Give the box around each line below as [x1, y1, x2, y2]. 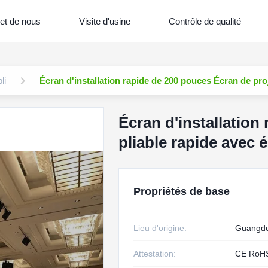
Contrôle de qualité [169, 16, 241, 26]
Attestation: [133, 249, 176, 258]
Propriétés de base [133, 185, 230, 197]
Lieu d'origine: [133, 223, 187, 233]
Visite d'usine [79, 16, 130, 26]
